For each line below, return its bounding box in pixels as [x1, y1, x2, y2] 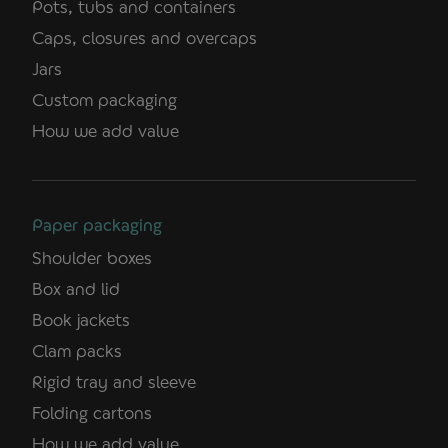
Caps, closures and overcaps [32, 26, 257, 48]
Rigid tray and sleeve [32, 370, 196, 392]
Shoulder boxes [32, 246, 152, 268]
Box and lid [32, 277, 120, 299]
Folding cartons [32, 401, 152, 423]
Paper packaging [32, 213, 162, 235]
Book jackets [32, 308, 130, 330]
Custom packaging [32, 88, 177, 110]
